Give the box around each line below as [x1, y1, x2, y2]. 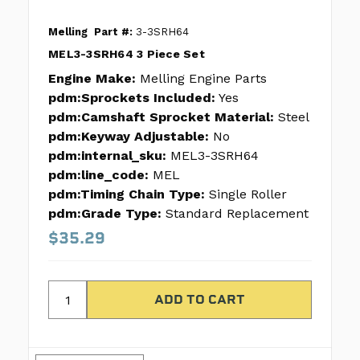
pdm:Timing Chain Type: [48, 186, 205, 202]
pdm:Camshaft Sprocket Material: [48, 109, 274, 125]
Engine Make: [48, 71, 136, 87]
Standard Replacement [166, 206, 309, 222]
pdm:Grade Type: [48, 206, 162, 222]
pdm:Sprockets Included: [48, 90, 215, 106]
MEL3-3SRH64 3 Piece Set [48, 47, 205, 61]
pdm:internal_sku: [48, 148, 166, 164]
